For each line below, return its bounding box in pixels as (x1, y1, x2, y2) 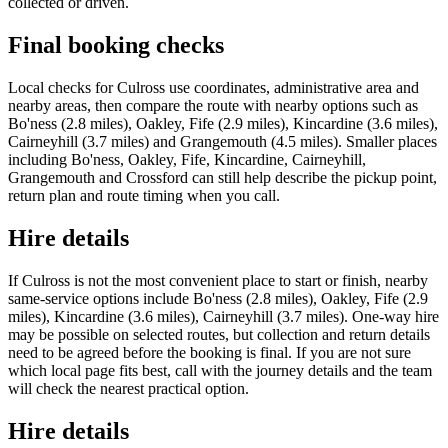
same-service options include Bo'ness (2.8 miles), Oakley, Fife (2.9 (8, 289, 428, 307)
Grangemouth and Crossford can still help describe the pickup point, (8, 168, 437, 186)
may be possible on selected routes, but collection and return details (8, 325, 430, 343)
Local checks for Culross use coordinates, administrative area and (8, 78, 419, 96)
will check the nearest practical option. (8, 379, 249, 397)
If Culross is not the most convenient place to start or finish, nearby (8, 271, 428, 289)
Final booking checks (8, 32, 224, 58)
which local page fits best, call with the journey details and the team (8, 361, 432, 379)
